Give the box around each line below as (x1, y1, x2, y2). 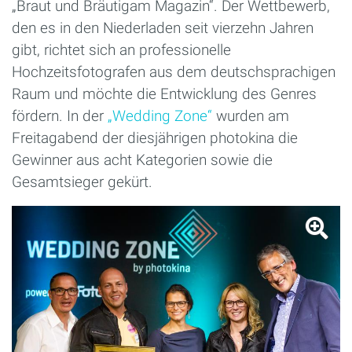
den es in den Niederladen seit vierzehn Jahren (12, 18, 313, 37)
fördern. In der (12, 106, 108, 125)
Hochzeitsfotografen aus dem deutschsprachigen (12, 62, 335, 81)
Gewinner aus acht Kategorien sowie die (12, 150, 273, 169)
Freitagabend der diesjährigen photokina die (12, 128, 298, 147)
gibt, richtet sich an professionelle (12, 40, 231, 59)
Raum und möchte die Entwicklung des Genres (12, 84, 317, 103)
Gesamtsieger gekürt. (12, 172, 152, 191)
